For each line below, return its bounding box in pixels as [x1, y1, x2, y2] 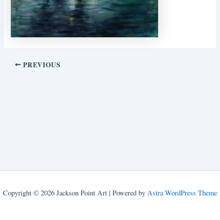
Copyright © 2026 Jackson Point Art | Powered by [3, 188, 147, 197]
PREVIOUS [21, 59, 61, 70]
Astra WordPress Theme [147, 188, 217, 197]
